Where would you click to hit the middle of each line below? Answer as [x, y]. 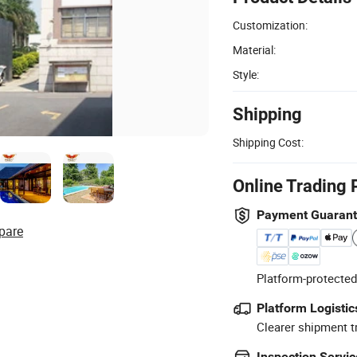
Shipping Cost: [268, 142]
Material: [254, 49]
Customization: [270, 25]
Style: [246, 74]
